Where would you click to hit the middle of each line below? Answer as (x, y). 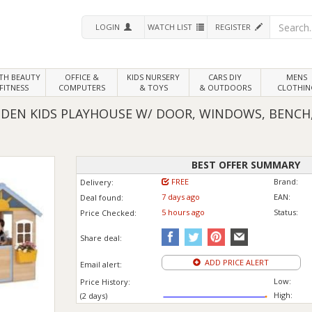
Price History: (105, 282)
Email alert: (101, 264)
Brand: (286, 181)
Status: (286, 212)
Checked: (119, 213)
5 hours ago (183, 212)
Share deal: (101, 238)
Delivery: (96, 182)
